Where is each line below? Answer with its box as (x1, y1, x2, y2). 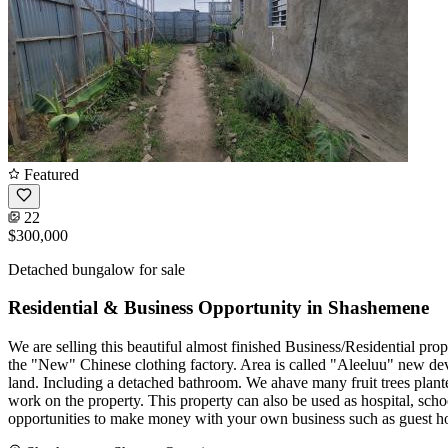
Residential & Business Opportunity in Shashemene (8, 297, 429, 319)
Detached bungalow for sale (8, 260, 185, 278)
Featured (20, 165, 79, 183)
